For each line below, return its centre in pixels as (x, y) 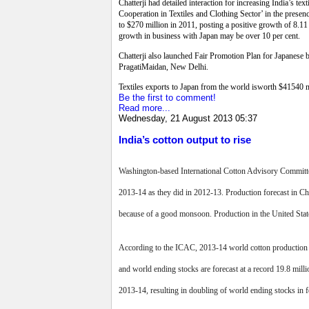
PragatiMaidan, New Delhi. (163, 67)
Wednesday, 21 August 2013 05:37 (188, 118)
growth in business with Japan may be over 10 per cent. (209, 36)
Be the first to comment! (167, 97)
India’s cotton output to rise (185, 140)
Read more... (144, 108)
